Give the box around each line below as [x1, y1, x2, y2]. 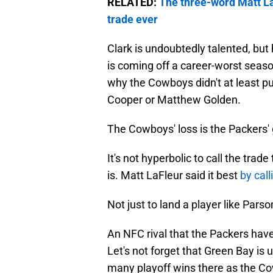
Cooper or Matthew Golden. [107, 93, 241, 107]
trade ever [107, 13, 158, 26]
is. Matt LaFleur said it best [107, 169, 240, 182]
